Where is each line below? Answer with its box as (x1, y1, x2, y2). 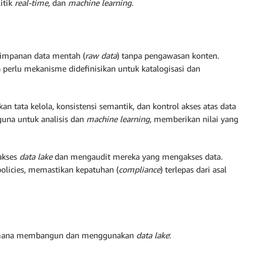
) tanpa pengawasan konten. (117, 50, 219, 60)
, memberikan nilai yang (150, 113, 238, 124)
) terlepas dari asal (160, 164, 227, 174)
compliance (119, 164, 160, 174)
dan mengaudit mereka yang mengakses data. (52, 151, 222, 161)
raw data (85, 50, 117, 60)
